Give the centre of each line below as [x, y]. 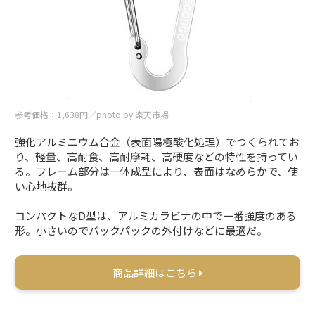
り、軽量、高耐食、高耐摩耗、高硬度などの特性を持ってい [157, 156]
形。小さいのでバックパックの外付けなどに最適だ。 [141, 230]
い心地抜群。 [47, 186]
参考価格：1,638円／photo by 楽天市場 [92, 114]
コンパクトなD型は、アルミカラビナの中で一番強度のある [156, 215]
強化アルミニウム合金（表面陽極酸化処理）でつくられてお [157, 141]
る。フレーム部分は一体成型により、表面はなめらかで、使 [157, 171]
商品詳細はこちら [156, 272]
